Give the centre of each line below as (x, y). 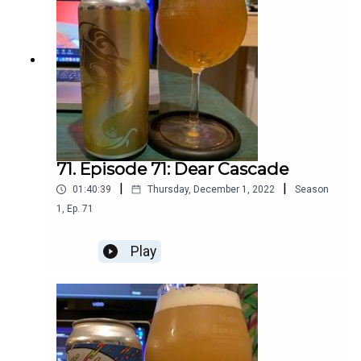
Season (312, 190)
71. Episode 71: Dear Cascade (172, 169)
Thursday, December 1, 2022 (211, 190)
